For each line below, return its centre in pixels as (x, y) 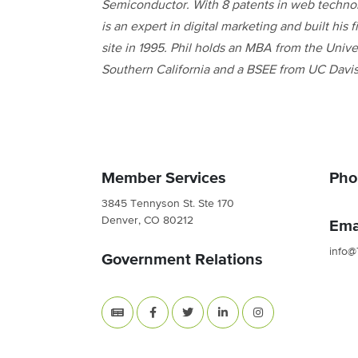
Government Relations (182, 259)
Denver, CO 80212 (147, 220)
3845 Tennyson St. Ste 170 (168, 203)
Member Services (164, 178)
